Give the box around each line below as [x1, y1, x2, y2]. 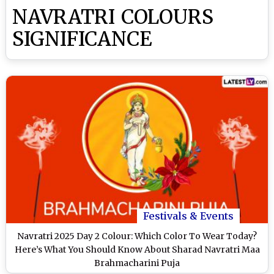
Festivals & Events [143, 209, 234, 222]
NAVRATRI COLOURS [12, 5, 214, 29]
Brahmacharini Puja [94, 257, 180, 268]
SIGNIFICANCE [12, 27, 152, 51]
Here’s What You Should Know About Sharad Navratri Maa [14, 243, 260, 255]
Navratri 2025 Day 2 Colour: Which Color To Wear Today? [17, 230, 257, 242]
